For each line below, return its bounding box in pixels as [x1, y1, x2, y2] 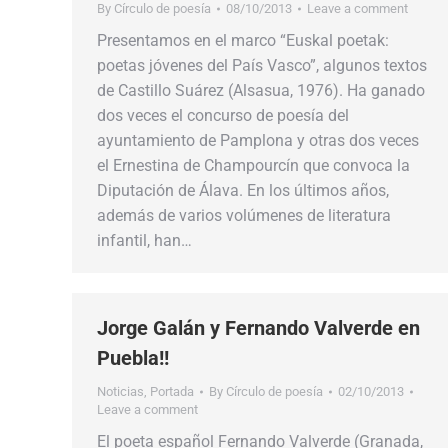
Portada [150, 384, 194, 399]
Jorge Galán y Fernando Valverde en [97, 316, 420, 340]
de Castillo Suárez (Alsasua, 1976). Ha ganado [97, 81, 425, 100]
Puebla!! [97, 346, 169, 370]
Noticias [97, 384, 144, 399]
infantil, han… [97, 231, 192, 250]
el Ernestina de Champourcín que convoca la [97, 156, 410, 175]
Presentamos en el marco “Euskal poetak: [97, 31, 389, 50]
